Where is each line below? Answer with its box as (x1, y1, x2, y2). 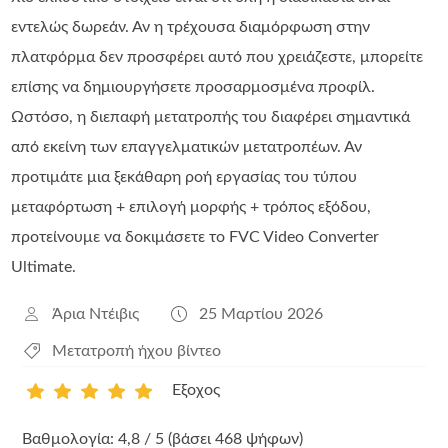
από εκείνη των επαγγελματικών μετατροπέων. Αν (11, 138, 363, 155)
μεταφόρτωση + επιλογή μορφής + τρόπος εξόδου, (11, 198, 372, 215)
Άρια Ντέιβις (51, 305, 139, 322)
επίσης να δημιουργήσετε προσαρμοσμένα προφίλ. (11, 78, 376, 95)
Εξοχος (171, 381, 220, 398)
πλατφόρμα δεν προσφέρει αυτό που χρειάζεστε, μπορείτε (11, 48, 424, 65)
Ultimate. (11, 258, 77, 275)
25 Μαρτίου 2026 (198, 305, 323, 322)
